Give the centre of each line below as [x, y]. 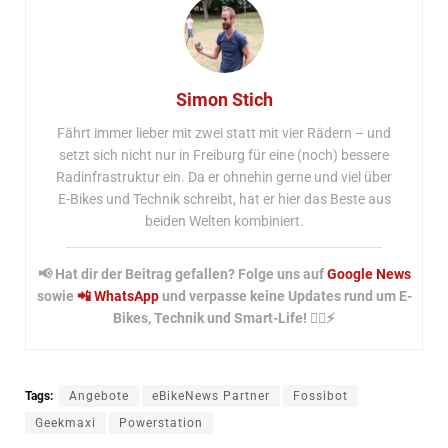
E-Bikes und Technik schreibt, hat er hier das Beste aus [224, 198]
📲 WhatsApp [119, 295]
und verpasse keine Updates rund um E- [286, 295]
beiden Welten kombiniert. [224, 220]
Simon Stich [224, 99]
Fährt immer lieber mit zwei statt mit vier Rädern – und [224, 132]
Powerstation [161, 422]
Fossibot [320, 395]
